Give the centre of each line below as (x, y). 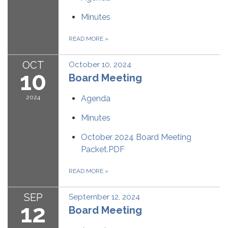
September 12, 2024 (104, 197)
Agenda (96, 99)
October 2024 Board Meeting (136, 137)
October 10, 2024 (100, 65)
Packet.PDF (103, 150)
